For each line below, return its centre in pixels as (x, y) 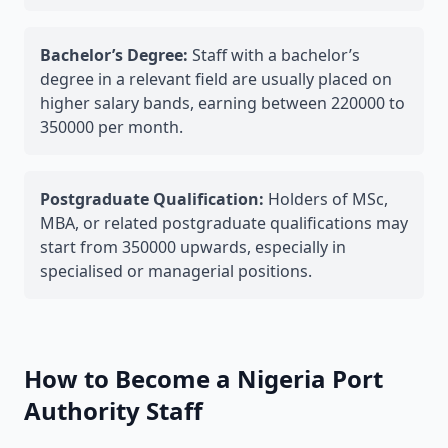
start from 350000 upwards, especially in (193, 247)
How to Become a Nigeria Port (203, 378)
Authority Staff (113, 410)
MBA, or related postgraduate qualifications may (224, 223)
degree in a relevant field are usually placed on (216, 79)
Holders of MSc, (326, 199)
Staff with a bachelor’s (274, 55)
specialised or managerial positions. (176, 271)
